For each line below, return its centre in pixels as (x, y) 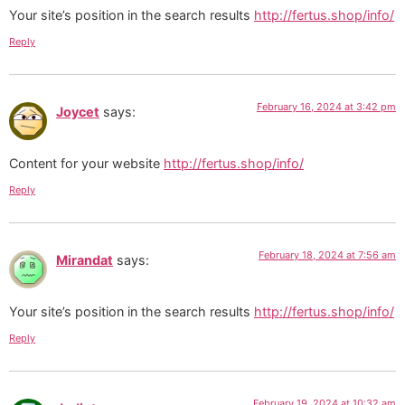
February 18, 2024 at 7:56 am (327, 255)
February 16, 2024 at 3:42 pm (326, 107)
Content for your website (86, 163)
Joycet (78, 112)
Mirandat (85, 260)
